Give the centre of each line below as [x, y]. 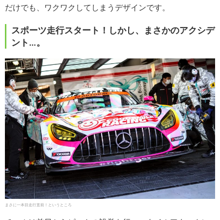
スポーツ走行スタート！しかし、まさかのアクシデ [113, 30]
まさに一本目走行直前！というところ [38, 205]
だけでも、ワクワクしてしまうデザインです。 [87, 8]
